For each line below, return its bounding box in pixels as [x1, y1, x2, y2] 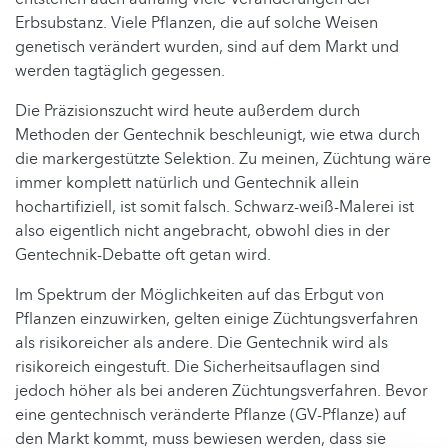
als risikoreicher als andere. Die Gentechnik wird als [15, 332, 388, 355]
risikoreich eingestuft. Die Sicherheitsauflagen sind [15, 356, 380, 379]
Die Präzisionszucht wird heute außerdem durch [15, 100, 360, 123]
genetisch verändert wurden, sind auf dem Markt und [15, 36, 399, 59]
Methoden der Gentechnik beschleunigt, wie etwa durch [15, 124, 420, 147]
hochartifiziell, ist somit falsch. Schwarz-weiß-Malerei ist [15, 196, 414, 219]
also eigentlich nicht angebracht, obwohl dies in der [15, 220, 390, 243]
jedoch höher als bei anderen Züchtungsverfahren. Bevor [15, 380, 428, 403]
